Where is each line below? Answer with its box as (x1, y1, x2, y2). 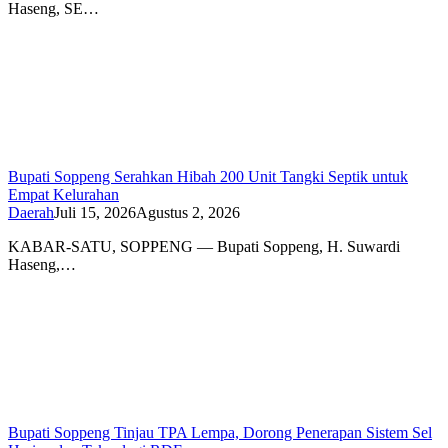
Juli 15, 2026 (54, 203, 136, 221)
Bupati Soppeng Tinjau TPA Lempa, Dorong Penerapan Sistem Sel (8, 423, 432, 441)
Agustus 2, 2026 (136, 203, 240, 221)
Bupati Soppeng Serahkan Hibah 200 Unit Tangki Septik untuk (8, 167, 408, 185)
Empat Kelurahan (8, 185, 119, 203)
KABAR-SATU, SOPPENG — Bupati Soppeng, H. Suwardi (8, 237, 400, 255)
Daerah (8, 203, 54, 221)
